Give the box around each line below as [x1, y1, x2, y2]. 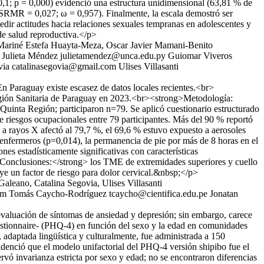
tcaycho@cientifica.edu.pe [109, 189, 207, 199]
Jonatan [210, 189, 238, 199]
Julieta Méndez [2, 51, 58, 61]
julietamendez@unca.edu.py [60, 51, 166, 61]
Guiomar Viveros [168, 51, 232, 61]
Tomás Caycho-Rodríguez [9, 189, 107, 199]
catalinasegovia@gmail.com [12, 61, 116, 71]
